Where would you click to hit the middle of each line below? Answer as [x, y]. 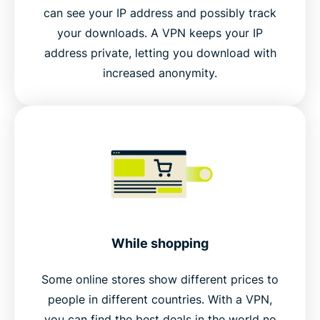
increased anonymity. [160, 73]
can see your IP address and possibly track [160, 13]
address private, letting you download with [160, 53]
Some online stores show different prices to [160, 280]
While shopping [160, 244]
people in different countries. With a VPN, [160, 300]
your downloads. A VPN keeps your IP [160, 33]
